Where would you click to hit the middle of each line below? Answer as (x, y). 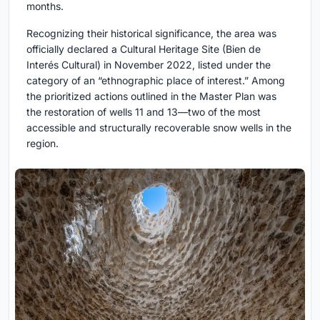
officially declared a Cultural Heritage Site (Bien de (144, 49)
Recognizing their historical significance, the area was (151, 34)
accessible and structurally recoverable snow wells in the (159, 128)
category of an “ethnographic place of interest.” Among (156, 81)
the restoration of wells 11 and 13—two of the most (144, 112)
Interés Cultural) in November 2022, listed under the (149, 65)
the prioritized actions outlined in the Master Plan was (151, 96)
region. (42, 144)
